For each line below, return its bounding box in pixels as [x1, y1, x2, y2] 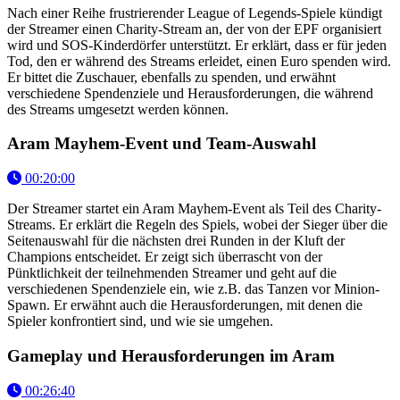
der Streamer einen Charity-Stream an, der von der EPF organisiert [7, 21, 381, 37]
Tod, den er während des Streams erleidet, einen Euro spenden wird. [7, 53, 391, 69]
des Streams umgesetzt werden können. [7, 101, 229, 117]
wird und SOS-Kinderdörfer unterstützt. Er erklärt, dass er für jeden [7, 37, 387, 53]
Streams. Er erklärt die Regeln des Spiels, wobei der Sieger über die [7, 217, 387, 233]
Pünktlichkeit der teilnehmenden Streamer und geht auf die [7, 265, 337, 281]
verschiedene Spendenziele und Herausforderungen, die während [7, 85, 373, 101]
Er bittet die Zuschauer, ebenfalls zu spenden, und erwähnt [7, 69, 336, 85]
